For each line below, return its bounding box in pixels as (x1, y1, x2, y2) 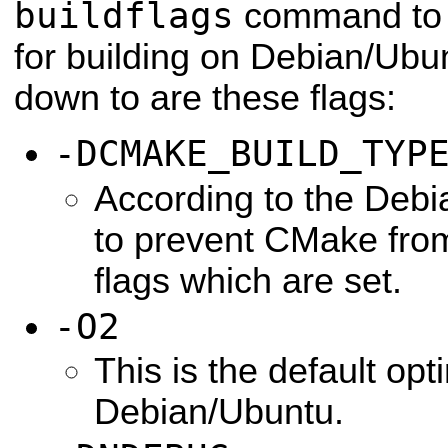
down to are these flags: (14, 77, 396, 118)
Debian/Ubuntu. (94, 392, 344, 433)
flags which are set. (94, 261, 402, 302)
